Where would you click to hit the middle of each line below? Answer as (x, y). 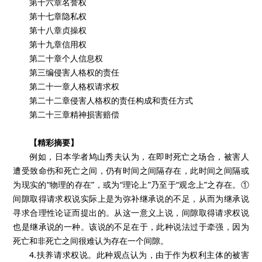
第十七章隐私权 (58, 16)
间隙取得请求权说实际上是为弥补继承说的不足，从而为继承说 (131, 199)
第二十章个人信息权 (66, 58)
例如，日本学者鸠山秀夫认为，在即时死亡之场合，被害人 (139, 156)
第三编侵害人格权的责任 (75, 72)
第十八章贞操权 (58, 30)
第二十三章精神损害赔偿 (75, 114)
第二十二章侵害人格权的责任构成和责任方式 (111, 100)
